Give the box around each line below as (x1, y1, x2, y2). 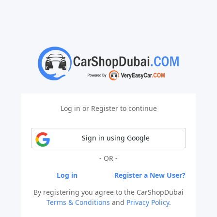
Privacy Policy (126, 198, 169, 207)
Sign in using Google (81, 133, 150, 143)
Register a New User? (114, 170, 186, 180)
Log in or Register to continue (60, 104, 157, 113)
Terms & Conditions (46, 198, 110, 207)
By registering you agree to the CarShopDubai (33, 187, 184, 197)
